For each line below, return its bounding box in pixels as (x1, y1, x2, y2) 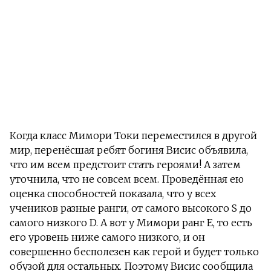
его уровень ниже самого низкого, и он (10, 231, 205, 244)
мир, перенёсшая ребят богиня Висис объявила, (10, 144, 248, 157)
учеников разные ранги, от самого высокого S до (10, 202, 252, 215)
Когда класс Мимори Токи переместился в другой (10, 129, 257, 142)
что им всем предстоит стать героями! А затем (10, 158, 241, 171)
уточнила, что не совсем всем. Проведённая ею (10, 173, 244, 186)
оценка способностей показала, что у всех (10, 188, 216, 200)
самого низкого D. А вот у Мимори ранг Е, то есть (10, 217, 252, 229)
